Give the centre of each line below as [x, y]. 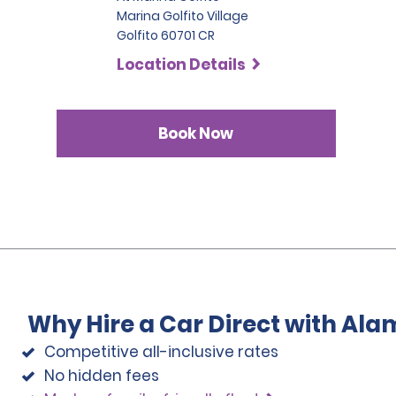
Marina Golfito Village [183, 16]
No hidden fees [102, 375]
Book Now [196, 133]
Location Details [182, 65]
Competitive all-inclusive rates [162, 351]
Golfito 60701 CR [166, 35]
